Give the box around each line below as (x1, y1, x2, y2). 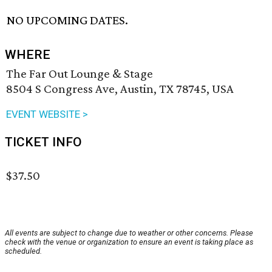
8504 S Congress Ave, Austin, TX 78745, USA (6, 81, 234, 97)
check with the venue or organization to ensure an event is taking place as (5, 237, 253, 247)
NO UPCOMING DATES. (7, 13, 129, 28)
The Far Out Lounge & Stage (6, 66, 153, 81)
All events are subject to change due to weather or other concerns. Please (5, 228, 253, 238)
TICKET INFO (5, 135, 82, 150)
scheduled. (5, 246, 42, 256)
